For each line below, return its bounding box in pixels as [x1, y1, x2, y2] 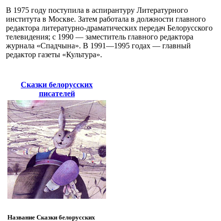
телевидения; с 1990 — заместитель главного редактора [6, 32, 193, 41]
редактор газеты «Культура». [6, 50, 102, 59]
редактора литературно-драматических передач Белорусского [6, 23, 213, 32]
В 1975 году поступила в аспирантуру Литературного [6, 5, 188, 14]
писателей [38, 89, 75, 98]
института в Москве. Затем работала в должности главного [6, 14, 206, 23]
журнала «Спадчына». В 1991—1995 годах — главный [6, 41, 191, 50]
